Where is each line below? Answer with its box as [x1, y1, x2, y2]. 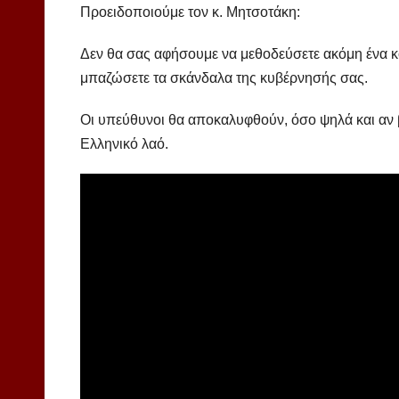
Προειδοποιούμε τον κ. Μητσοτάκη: [80, 4, 300, 20]
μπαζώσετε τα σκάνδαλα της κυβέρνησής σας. [80, 70, 368, 86]
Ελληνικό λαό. [80, 136, 168, 152]
